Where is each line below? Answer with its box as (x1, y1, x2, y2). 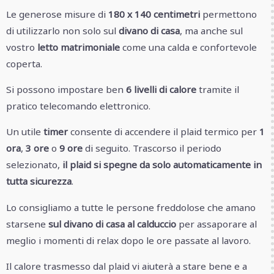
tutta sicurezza (6, 175, 72, 188)
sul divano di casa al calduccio (48, 217, 176, 230)
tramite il (196, 83, 239, 96)
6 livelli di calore (126, 83, 196, 96)
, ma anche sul (180, 24, 243, 37)
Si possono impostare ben (6, 83, 126, 96)
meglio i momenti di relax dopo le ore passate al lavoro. (6, 234, 251, 246)
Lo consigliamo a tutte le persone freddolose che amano (6, 201, 256, 213)
